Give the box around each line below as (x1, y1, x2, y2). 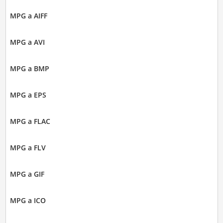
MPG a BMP (9, 63, 49, 73)
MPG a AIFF (9, 10, 47, 20)
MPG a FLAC (9, 116, 50, 126)
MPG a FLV (9, 142, 46, 152)
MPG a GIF (9, 169, 44, 179)
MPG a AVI (9, 37, 45, 47)
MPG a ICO (9, 195, 46, 205)
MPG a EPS (9, 90, 46, 100)
